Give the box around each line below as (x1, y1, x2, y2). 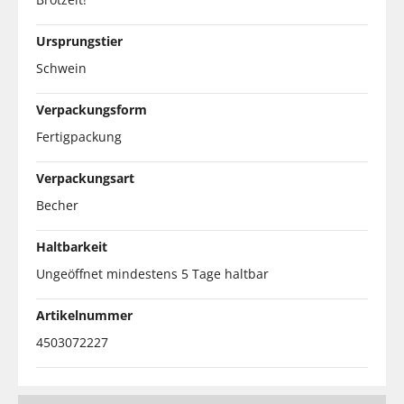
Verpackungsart (36, 169, 134, 187)
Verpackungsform (36, 100, 147, 118)
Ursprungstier (36, 32, 123, 50)
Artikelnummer (36, 306, 133, 324)
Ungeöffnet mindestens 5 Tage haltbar (36, 264, 269, 282)
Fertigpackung (36, 127, 122, 145)
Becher (36, 196, 78, 214)
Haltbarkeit (36, 237, 107, 255)
